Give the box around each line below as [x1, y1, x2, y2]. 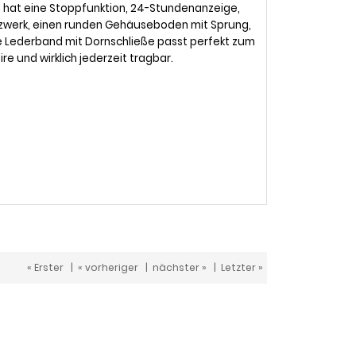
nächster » [153, 261, 207, 274]
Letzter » [221, 261, 263, 274]
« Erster [27, 261, 64, 274]
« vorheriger [78, 261, 138, 274]
